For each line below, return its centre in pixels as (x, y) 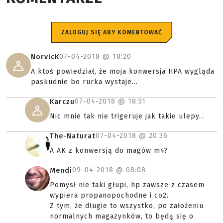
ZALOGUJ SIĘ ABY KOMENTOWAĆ (111, 32)
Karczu (62, 102)
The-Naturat (73, 136)
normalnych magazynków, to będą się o (122, 216)
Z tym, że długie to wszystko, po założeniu (127, 206)
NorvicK (45, 57)
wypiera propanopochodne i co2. (109, 195)
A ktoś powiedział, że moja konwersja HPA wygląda (123, 71)
